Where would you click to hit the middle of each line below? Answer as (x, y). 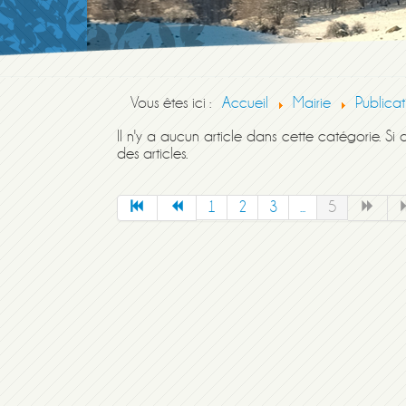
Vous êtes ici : (174, 103)
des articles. (152, 154)
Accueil (245, 103)
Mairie (312, 103)
